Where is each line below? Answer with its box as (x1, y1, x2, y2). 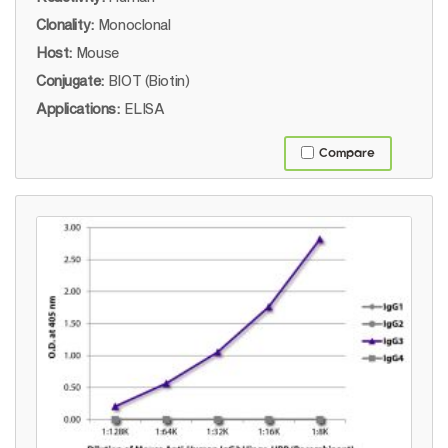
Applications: (36, 100, 120, 118)
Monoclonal (97, 16, 171, 34)
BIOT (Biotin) (107, 72, 190, 90)
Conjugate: (36, 72, 104, 90)
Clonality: (36, 16, 94, 34)
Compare (319, 148, 375, 160)
